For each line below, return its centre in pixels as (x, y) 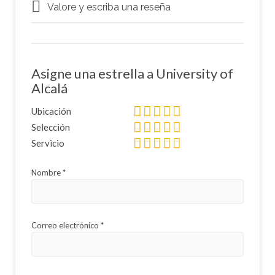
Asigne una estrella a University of (132, 73)
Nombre (47, 172)
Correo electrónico (66, 225)
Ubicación (51, 111)
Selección (51, 127)
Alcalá (49, 88)
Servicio (48, 143)
